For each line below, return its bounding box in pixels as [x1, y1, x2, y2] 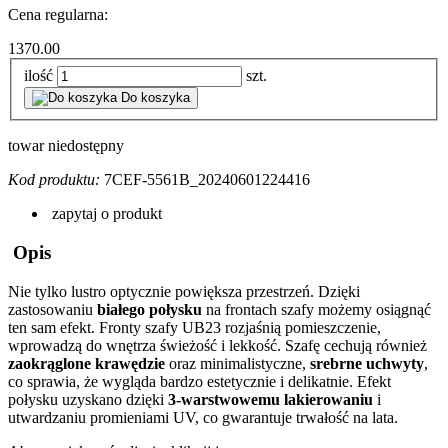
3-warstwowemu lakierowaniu [168, 390, 373, 408]
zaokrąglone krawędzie [8, 354, 165, 372]
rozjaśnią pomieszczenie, [221, 318, 381, 336]
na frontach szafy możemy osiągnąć [202, 300, 431, 318]
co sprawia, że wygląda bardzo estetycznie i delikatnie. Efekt [8, 372, 391, 390]
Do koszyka [121, 90, 190, 106]
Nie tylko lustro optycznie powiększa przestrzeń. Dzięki [8, 282, 360, 300]
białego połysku [97, 300, 202, 318]
